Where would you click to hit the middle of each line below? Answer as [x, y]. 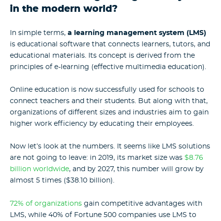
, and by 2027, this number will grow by [136, 169]
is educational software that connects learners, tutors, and [110, 44]
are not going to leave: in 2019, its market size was [97, 158]
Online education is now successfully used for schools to [107, 90]
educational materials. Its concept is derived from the [102, 55]
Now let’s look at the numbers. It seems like [86, 147]
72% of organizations [46, 203]
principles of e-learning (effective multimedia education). [108, 67]
